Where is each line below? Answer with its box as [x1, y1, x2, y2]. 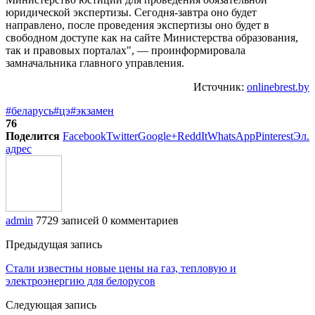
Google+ [138, 129, 177, 142]
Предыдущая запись [6, 238, 102, 250]
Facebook [63, 129, 106, 142]
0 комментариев [102, 214, 179, 226]
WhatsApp [207, 129, 255, 142]
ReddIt [177, 129, 207, 142]
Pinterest [255, 129, 293, 142]
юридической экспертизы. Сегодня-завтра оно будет [6, 6, 257, 18]
